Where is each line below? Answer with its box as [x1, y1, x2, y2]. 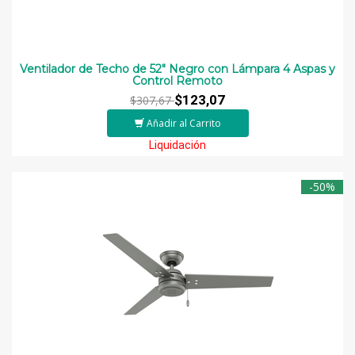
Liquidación [149, 138, 206, 151]
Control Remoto [132, 73, 223, 88]
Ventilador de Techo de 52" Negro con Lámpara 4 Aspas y [20, 61, 335, 76]
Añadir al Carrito [146, 116, 221, 130]
